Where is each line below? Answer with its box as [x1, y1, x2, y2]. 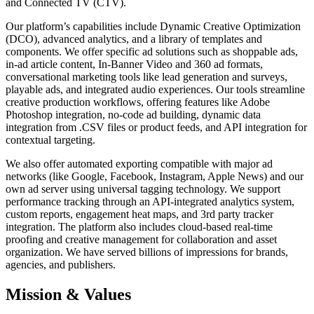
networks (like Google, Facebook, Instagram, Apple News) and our [6, 170, 303, 183]
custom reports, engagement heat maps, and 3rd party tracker [6, 208, 273, 221]
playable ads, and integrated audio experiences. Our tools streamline [6, 83, 305, 96]
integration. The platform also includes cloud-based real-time [6, 221, 273, 233]
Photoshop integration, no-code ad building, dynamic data [6, 109, 261, 121]
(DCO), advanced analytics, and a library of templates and [6, 33, 262, 46]
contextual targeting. [6, 134, 95, 146]
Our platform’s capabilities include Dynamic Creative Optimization [6, 20, 301, 33]
